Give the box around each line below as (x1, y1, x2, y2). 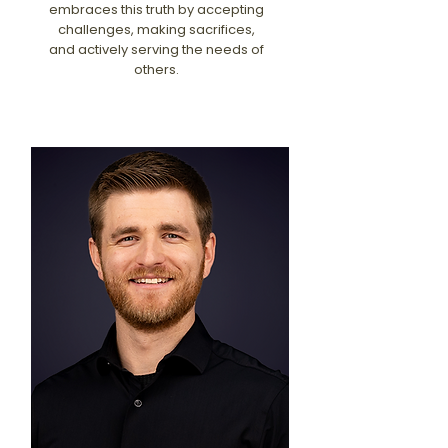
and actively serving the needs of (48, 40, 264, 59)
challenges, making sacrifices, (57, 20, 255, 39)
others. (133, 60, 179, 79)
